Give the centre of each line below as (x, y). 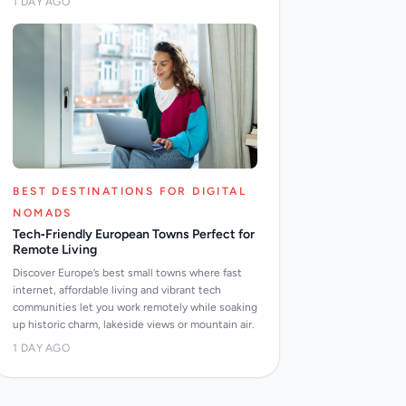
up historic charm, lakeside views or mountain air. (134, 324)
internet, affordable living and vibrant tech (117, 290)
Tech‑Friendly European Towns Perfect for (134, 234)
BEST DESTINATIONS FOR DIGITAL (130, 191)
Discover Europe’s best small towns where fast (128, 273)
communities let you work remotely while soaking (135, 307)
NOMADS (43, 213)
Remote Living (55, 250)
